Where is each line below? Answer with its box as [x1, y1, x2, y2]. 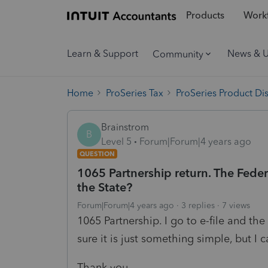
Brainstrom [101, 121, 149, 133]
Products [185, 10, 224, 22]
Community [153, 48, 203, 60]
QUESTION [80, 149, 115, 158]
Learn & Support [67, 48, 138, 59]
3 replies [181, 200, 215, 211]
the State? [77, 179, 132, 194]
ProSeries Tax [106, 87, 163, 99]
